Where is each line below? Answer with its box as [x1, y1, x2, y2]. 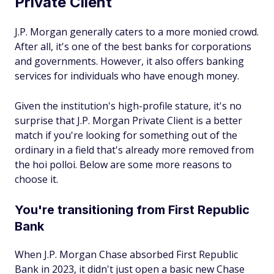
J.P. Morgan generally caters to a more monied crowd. [15, 25, 259, 39]
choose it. [15, 172, 58, 186]
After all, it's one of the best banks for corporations [15, 40, 251, 53]
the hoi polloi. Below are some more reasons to [15, 158, 232, 171]
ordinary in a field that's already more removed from [15, 143, 254, 157]
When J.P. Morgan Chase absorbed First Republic [15, 248, 238, 261]
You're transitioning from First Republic [15, 202, 250, 217]
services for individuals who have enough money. [15, 69, 239, 83]
